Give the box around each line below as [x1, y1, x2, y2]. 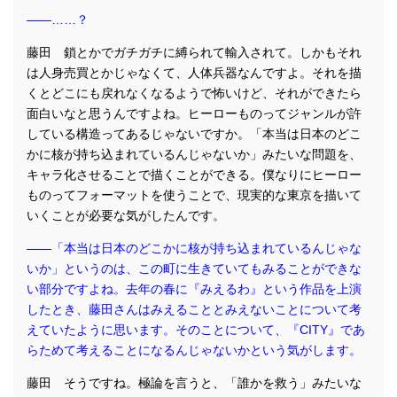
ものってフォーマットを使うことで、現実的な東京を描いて [27, 187, 362, 202]
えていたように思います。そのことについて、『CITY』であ [27, 322, 365, 337]
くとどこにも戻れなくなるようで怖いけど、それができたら [27, 85, 362, 100]
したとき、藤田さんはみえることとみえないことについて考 [27, 301, 362, 316]
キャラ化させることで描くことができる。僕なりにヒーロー [27, 167, 362, 182]
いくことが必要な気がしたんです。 [27, 207, 225, 222]
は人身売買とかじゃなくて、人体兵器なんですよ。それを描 [27, 65, 362, 80]
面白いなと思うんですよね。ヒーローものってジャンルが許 [27, 105, 362, 121]
